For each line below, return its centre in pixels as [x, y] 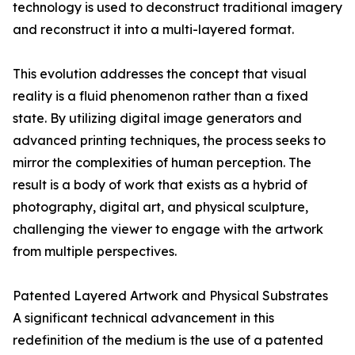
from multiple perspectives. [95, 252]
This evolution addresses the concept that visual [160, 74]
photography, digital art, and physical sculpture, [160, 207]
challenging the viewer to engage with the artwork [168, 229]
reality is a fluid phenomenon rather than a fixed [160, 96]
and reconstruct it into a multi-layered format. [153, 30]
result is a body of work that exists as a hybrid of [160, 185]
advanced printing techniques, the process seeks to [169, 141]
